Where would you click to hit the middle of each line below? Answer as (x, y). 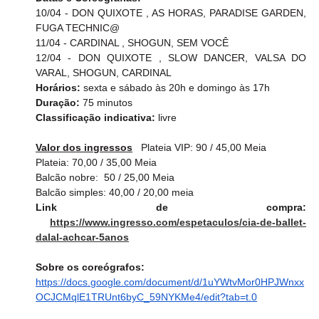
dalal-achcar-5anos (83, 237)
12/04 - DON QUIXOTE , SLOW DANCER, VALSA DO (171, 58)
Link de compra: (171, 208)
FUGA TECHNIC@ (78, 28)
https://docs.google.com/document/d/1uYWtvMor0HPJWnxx (170, 282)
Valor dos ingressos (84, 148)
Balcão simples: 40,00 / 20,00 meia (115, 193)
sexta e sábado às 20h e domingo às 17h (177, 88)
